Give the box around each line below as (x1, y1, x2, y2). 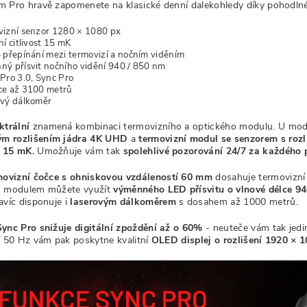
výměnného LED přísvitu (113, 183, 225, 196)
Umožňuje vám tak (37, 145, 121, 158)
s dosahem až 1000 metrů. (175, 195, 298, 208)
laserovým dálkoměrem (70, 195, 176, 208)
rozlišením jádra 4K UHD (12, 132, 128, 145)
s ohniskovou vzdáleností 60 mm (62, 171, 216, 184)
